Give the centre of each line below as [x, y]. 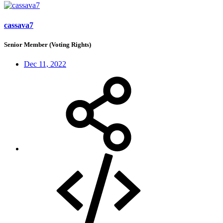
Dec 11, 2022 [45, 64]
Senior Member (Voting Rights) [48, 44]
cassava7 [19, 25]
